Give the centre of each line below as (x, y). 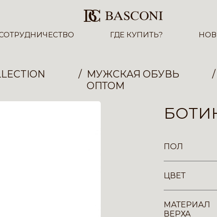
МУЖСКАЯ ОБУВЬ (133, 74)
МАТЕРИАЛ (187, 205)
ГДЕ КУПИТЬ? (136, 35)
